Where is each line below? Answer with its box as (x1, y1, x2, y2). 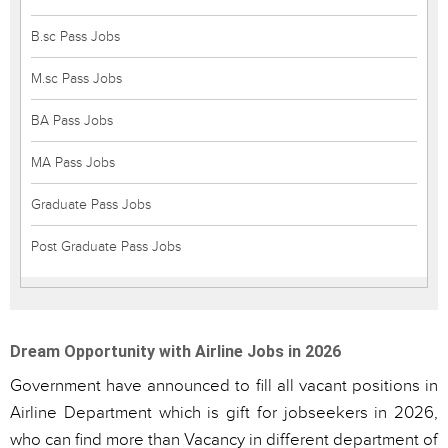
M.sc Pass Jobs (31, 70, 122, 87)
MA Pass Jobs (31, 154, 115, 171)
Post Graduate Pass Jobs (31, 238, 181, 255)
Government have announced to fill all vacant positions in (10, 376, 438, 396)
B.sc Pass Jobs (31, 28, 120, 45)
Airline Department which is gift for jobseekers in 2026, (10, 403, 438, 423)
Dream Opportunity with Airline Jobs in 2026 (10, 342, 341, 361)
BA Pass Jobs (31, 112, 113, 129)
